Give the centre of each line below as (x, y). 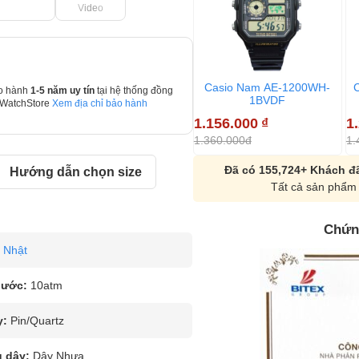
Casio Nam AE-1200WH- (268, 87)
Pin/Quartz (37, 321)
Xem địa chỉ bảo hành (99, 103)
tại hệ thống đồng (135, 91)
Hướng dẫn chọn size (75, 172)
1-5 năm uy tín (63, 91)
